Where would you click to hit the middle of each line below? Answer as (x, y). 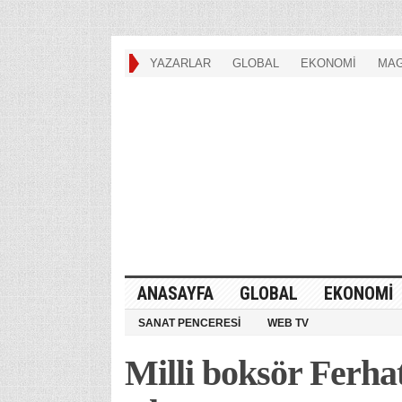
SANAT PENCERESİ (189, 323)
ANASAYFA (175, 293)
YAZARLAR (180, 63)
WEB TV (288, 323)
